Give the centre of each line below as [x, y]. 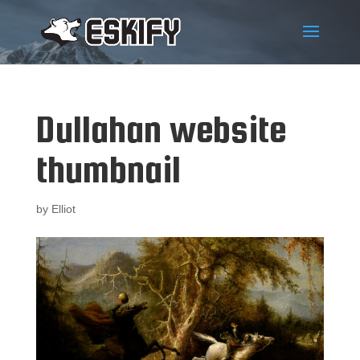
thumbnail [108, 169]
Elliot [63, 209]
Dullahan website [161, 129]
